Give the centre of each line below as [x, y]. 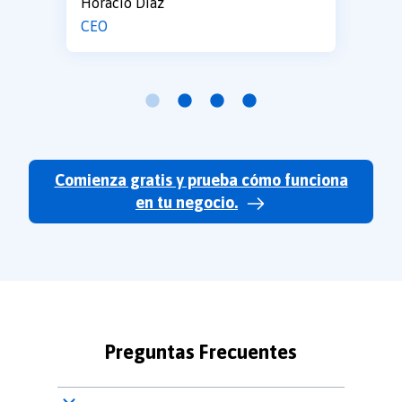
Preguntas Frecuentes [201, 351]
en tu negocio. [187, 202]
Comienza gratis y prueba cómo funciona [201, 179]
